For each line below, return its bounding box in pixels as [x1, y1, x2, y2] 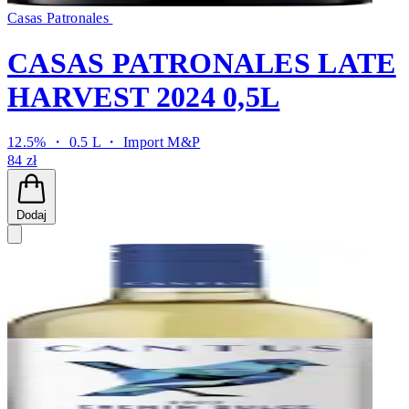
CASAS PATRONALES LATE [7, 46, 396, 79]
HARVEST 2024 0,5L [7, 79, 280, 113]
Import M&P [123, 134, 201, 150]
